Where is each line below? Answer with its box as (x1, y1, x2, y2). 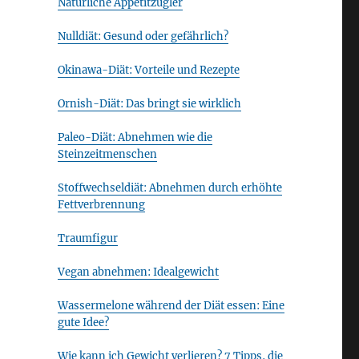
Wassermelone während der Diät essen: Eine (57, 299, 284, 313)
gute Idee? (57, 316, 109, 329)
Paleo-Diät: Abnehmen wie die (57, 131, 212, 144)
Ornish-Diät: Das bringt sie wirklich (57, 97, 241, 111)
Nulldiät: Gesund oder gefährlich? (57, 30, 228, 43)
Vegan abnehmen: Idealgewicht (57, 265, 219, 279)
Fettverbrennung (57, 198, 145, 212)
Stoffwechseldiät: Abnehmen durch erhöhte (57, 181, 282, 195)
